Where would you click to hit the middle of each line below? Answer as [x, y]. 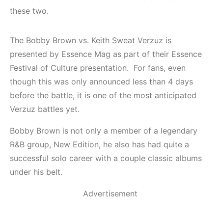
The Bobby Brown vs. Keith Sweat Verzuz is [91, 41]
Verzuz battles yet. [45, 109]
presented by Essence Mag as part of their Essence [106, 54]
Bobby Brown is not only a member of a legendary [104, 131]
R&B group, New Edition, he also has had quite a [99, 145]
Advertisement [110, 194]
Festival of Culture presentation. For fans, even [98, 68]
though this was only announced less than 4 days [101, 82]
